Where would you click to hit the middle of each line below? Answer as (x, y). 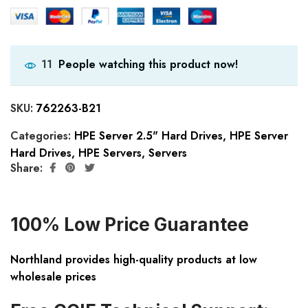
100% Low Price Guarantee (130, 225)
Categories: (42, 136)
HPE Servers (110, 153)
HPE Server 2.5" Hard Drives (148, 136)
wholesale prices (53, 277)
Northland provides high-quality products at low (134, 260)
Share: (26, 168)
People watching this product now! (148, 64)
